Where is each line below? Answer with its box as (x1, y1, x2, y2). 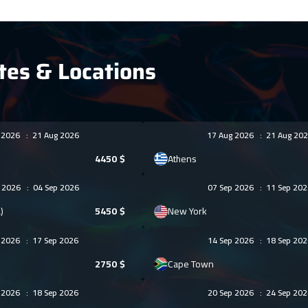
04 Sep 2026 (28, 179, 79, 196)
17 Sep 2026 (28, 232, 79, 248)
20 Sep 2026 (207, 285, 260, 301)
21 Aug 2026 (28, 126, 80, 143)
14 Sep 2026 (207, 232, 260, 248)
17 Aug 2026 (206, 126, 260, 143)
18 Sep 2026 (28, 285, 79, 301)
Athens (167, 149, 197, 168)
